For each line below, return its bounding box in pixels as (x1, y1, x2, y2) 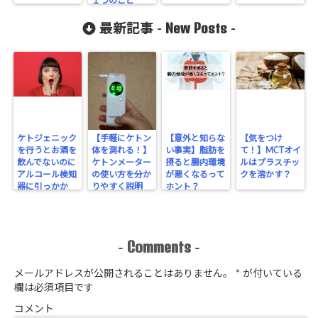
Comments (127, 236, 191, 256)
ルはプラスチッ (239, 158, 300, 167)
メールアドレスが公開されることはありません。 (14, 268, 233, 279)
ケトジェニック (17, 133, 77, 143)
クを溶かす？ (239, 170, 291, 179)
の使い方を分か (91, 170, 151, 179)
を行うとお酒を (17, 146, 77, 155)
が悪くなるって (165, 170, 225, 179)
